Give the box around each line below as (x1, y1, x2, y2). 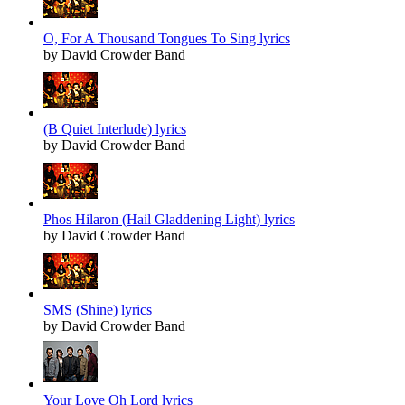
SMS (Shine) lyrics (43, 302, 152, 318)
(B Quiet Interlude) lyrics (43, 121, 186, 137)
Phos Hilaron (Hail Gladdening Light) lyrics (43, 212, 295, 228)
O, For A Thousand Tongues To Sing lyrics (43, 31, 290, 47)
